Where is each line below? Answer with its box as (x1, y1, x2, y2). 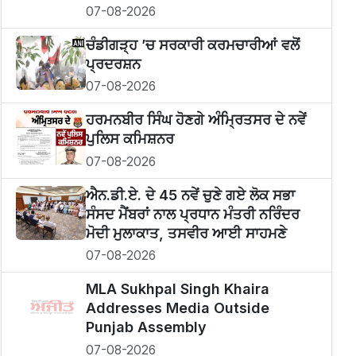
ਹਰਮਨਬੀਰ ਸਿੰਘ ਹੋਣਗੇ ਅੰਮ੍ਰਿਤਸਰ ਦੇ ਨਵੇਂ (85, 111, 306, 129)
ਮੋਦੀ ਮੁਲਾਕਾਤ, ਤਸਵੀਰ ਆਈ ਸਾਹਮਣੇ (85, 224, 287, 242)
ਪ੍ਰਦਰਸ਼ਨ (85, 55, 141, 72)
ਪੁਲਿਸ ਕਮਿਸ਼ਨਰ (85, 130, 174, 148)
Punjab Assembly (85, 319, 207, 336)
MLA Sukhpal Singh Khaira (85, 281, 269, 298)
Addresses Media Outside (85, 300, 269, 317)
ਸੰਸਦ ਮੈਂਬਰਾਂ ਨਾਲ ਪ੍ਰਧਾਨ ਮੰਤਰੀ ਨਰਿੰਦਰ (85, 205, 300, 222)
